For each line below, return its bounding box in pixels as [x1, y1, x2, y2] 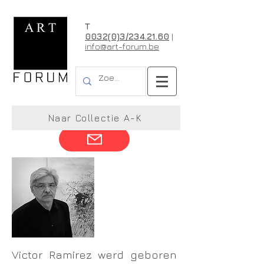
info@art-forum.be [85, 41, 159, 51]
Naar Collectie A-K [48, 113, 142, 123]
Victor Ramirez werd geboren [12, 248, 177, 261]
